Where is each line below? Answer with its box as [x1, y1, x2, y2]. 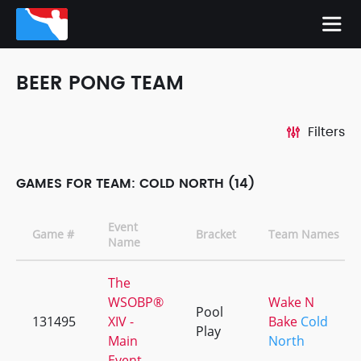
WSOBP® [108, 293, 164, 311]
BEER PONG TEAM [16, 68, 184, 100]
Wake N [268, 293, 314, 311]
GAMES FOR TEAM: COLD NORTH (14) [16, 173, 255, 194]
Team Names [268, 226, 339, 242]
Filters [308, 122, 345, 143]
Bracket [196, 226, 236, 242]
